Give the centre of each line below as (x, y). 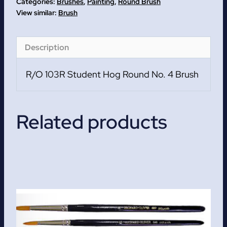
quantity (33, 56)
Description (47, 48)
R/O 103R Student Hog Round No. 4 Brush (112, 74)
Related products (92, 122)
